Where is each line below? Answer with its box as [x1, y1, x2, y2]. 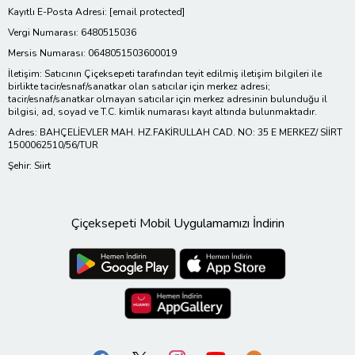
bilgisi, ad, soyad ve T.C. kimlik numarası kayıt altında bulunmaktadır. [8, 105, 317, 118]
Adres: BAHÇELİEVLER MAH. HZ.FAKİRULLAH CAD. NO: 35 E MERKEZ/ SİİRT [8, 125, 342, 139]
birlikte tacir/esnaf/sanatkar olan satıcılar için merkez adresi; [8, 79, 270, 93]
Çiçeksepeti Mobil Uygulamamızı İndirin [71, 214, 284, 232]
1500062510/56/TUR [8, 138, 98, 151]
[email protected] [109, 5, 185, 18]
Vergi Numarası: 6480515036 [8, 25, 136, 39]
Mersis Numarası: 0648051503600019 [8, 46, 177, 59]
